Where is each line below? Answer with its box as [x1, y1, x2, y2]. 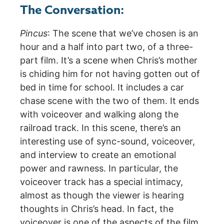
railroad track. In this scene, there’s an [20, 122, 181, 133]
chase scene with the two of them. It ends [20, 95, 199, 106]
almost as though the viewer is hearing [20, 190, 184, 201]
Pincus [20, 28, 47, 39]
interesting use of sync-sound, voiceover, [20, 136, 195, 147]
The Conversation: [20, 1, 124, 19]
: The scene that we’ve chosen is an [47, 28, 198, 39]
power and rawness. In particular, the [20, 163, 178, 174]
